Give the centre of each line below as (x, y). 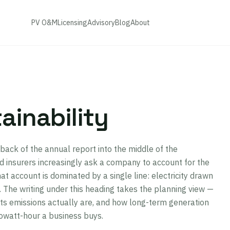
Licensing (73, 23)
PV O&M (45, 23)
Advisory (101, 23)
